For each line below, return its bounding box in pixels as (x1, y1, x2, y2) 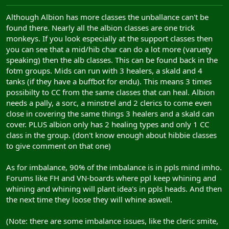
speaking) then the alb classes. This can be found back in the (6, 55, 218, 65)
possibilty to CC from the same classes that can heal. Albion (6, 87, 215, 97)
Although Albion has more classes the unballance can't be (6, 12, 209, 22)
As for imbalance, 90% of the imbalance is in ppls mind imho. (6, 162, 222, 172)
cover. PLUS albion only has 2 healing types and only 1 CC (6, 119, 209, 129)
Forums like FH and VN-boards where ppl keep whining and (6, 173, 216, 183)
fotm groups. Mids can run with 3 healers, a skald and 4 (6, 65, 202, 76)
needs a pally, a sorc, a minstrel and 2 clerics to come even (6, 98, 212, 108)
